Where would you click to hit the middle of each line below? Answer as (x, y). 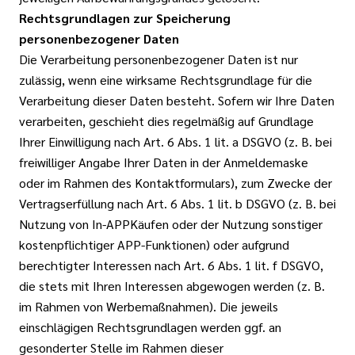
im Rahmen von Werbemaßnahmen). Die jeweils (149, 306)
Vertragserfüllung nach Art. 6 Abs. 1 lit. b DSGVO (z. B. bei (177, 203)
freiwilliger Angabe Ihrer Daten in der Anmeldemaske (164, 162)
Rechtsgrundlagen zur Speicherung (125, 18)
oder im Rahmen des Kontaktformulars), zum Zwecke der (176, 183)
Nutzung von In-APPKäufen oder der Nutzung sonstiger (171, 224)
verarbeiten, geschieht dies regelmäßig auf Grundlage (166, 121)
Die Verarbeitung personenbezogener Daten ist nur (158, 59)
